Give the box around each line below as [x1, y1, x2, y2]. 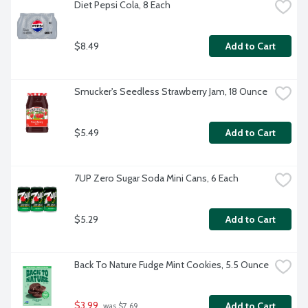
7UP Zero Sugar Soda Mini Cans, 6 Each [74, 172, 239, 185]
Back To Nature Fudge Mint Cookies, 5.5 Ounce [74, 258, 269, 272]
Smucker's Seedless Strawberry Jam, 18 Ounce [74, 85, 267, 98]
